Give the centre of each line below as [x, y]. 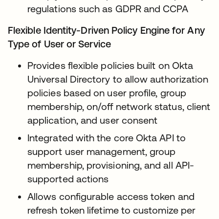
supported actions [68, 179]
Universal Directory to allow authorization [118, 79]
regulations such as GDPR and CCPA [108, 9]
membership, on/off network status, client [119, 106]
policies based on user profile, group [107, 93]
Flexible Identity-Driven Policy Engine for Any [106, 30]
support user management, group [102, 151]
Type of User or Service [59, 44]
